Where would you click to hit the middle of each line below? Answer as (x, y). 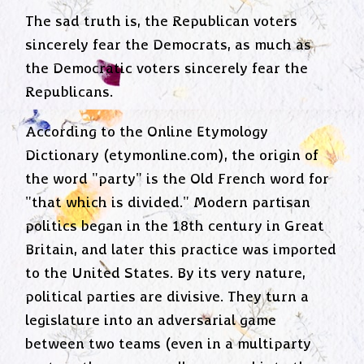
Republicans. (69, 93)
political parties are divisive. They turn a (167, 297)
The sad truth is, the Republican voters (162, 22)
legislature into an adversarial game (151, 321)
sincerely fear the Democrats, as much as (169, 46)
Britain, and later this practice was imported (181, 250)
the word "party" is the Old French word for (178, 179)
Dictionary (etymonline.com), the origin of (172, 156)
